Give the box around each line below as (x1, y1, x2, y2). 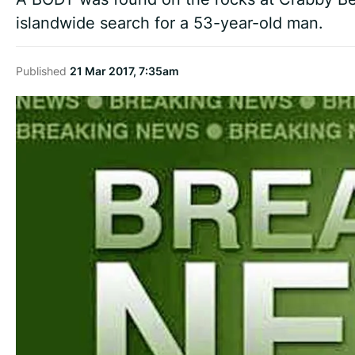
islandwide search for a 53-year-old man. (16, 11, 323, 34)
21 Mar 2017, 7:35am (70, 63, 179, 79)
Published (16, 63, 70, 79)
